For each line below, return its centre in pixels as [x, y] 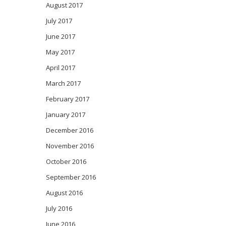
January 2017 [66, 115]
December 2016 [70, 130]
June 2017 [61, 37]
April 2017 [61, 68]
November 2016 [70, 146]
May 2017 [60, 52]
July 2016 [59, 209]
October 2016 [66, 162]
